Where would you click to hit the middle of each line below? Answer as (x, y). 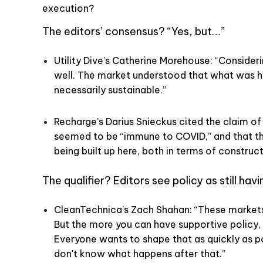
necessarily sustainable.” (110, 90)
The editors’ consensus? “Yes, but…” (134, 31)
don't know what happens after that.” (140, 253)
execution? (68, 8)
